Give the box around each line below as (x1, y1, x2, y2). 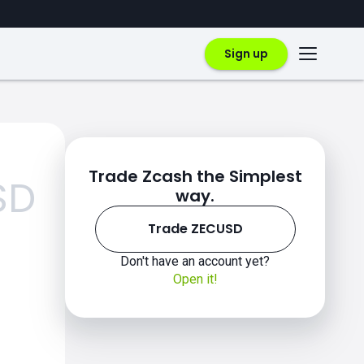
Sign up (224, 45, 268, 62)
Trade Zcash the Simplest (88, 165, 302, 188)
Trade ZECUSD (147, 219, 243, 238)
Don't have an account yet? (120, 253, 270, 269)
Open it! (172, 271, 218, 287)
